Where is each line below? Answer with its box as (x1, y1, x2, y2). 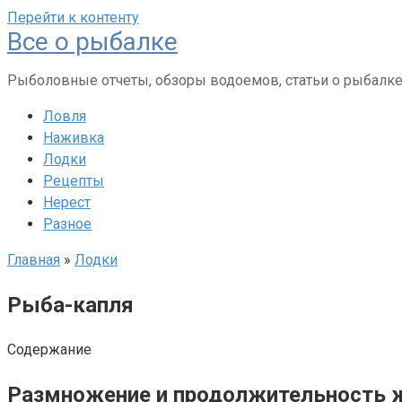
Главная (7, 251, 60, 268)
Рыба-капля (7, 292, 134, 318)
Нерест (43, 194, 91, 211)
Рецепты (43, 172, 104, 189)
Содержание (7, 340, 92, 358)
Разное (43, 215, 92, 232)
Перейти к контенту (7, 9, 139, 26)
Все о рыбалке (7, 27, 178, 57)
